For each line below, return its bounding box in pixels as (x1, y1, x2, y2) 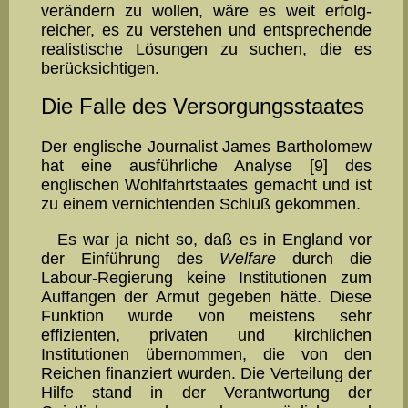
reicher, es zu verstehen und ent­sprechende (41, 20, 372, 39)
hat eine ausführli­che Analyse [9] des (41, 157, 372, 176)
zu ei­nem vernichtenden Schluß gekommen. (41, 195, 361, 214)
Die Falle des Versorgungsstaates (41, 94, 364, 119)
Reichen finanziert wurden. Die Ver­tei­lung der (41, 363, 372, 382)
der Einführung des (41, 249, 219, 268)
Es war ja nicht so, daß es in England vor (56, 229, 372, 249)
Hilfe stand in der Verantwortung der (41, 382, 372, 402)
